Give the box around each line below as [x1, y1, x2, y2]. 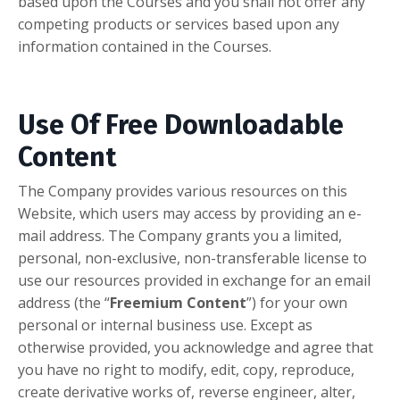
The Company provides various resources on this [18, 181, 347, 202]
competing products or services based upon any [18, 14, 339, 35]
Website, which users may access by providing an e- [18, 204, 362, 224]
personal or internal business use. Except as [18, 315, 312, 336]
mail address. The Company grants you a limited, [18, 226, 342, 246]
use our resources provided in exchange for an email [18, 271, 371, 291]
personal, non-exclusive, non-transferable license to [18, 248, 367, 269]
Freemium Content [110, 293, 246, 313]
